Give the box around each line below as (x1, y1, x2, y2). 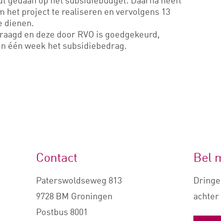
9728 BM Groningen (36, 190, 112, 202)
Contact (36, 149, 77, 165)
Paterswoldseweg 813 (36, 175, 122, 186)
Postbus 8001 (36, 206, 88, 218)
